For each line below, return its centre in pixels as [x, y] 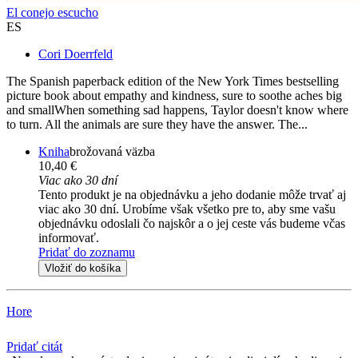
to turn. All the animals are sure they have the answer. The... [157, 125]
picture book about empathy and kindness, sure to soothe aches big [174, 96]
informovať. [69, 238]
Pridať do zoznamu [87, 253]
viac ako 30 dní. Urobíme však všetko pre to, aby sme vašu [187, 209]
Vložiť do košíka [83, 268]
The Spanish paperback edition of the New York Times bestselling [173, 82]
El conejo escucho [52, 13]
